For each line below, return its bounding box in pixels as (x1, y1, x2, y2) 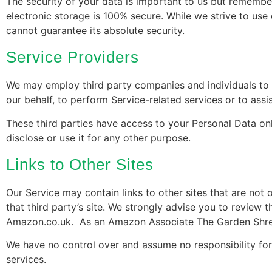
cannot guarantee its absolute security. (6, 24, 185, 36)
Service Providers (6, 48, 139, 67)
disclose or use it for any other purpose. (6, 131, 191, 144)
